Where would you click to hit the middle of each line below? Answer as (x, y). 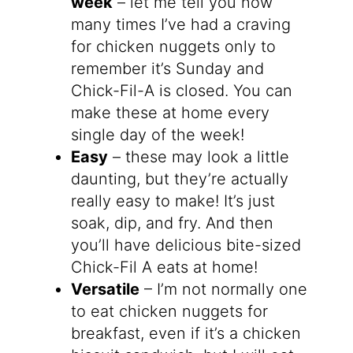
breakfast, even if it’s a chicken (186, 334)
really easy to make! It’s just (173, 201)
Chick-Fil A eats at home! (164, 268)
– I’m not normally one (223, 290)
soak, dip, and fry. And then (172, 223)
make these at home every (170, 113)
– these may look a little (198, 157)
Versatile (105, 290)
